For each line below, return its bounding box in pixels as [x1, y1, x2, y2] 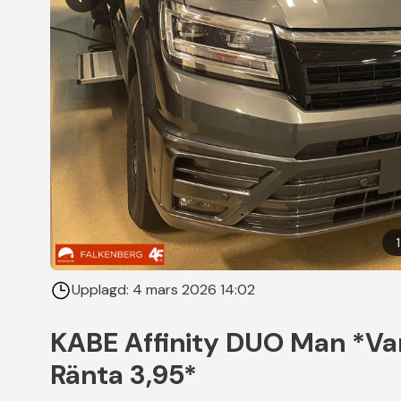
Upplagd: [72, 280, 132, 300]
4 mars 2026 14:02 [132, 280, 255, 300]
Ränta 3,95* [50, 356, 197, 392]
